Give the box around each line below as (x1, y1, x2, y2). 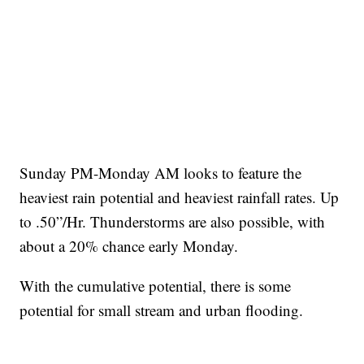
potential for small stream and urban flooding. (19, 300, 304, 321)
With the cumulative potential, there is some (19, 275, 292, 297)
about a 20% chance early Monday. (19, 236, 239, 257)
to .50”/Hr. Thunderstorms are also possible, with (19, 211, 326, 232)
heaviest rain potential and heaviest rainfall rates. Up (19, 187, 340, 208)
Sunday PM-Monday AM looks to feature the (19, 162, 302, 184)
